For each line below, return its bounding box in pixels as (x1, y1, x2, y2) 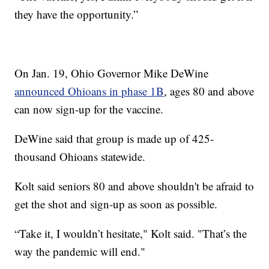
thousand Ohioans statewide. (14, 148, 146, 164)
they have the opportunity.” (14, 6, 139, 22)
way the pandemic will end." (14, 243, 146, 259)
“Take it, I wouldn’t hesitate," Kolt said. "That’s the (14, 225, 247, 241)
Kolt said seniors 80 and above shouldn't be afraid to (14, 178, 255, 193)
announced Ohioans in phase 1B (14, 83, 165, 98)
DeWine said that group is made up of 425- (14, 130, 214, 146)
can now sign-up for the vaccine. (14, 101, 164, 116)
